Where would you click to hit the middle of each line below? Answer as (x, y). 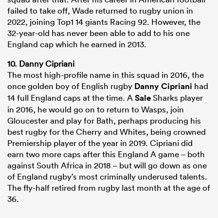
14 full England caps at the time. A (71, 98)
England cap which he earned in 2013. (77, 44)
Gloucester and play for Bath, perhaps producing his (104, 121)
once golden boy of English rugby (71, 86)
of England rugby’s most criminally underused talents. (107, 177)
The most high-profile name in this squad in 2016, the (106, 75)
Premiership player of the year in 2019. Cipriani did (100, 143)
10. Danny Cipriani (41, 64)
